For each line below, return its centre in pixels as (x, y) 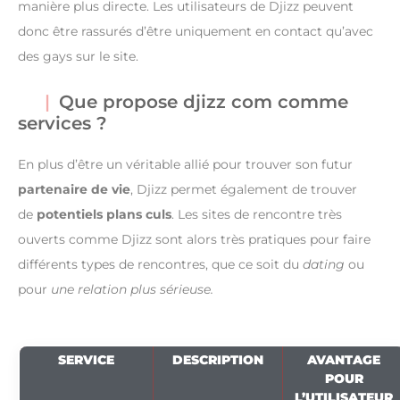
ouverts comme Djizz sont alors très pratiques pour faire (194, 239)
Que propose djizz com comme (204, 101)
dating (324, 264)
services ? (62, 123)
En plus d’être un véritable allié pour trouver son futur (185, 164)
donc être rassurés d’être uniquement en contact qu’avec (196, 31)
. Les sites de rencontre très (257, 214)
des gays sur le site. (78, 56)
